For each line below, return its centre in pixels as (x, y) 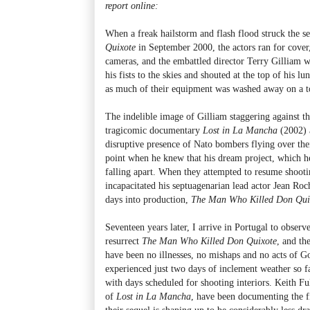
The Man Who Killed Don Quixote (209, 240)
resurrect (124, 240)
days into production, (148, 199)
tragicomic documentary (154, 130)
